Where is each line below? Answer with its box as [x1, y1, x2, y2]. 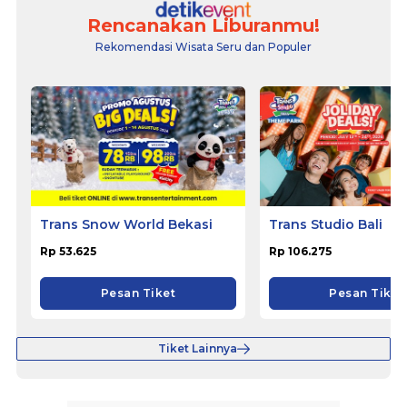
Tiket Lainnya [157, 342, 237, 356]
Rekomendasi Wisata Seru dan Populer [95, 39, 312, 54]
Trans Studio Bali [268, 216, 382, 233]
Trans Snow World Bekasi [40, 216, 213, 233]
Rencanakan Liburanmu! [87, 14, 320, 36]
